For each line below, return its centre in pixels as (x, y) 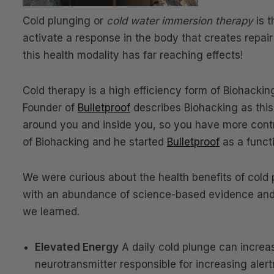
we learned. (51, 212)
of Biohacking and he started (95, 142)
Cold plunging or (65, 21)
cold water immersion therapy (180, 21)
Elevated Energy (77, 247)
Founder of (50, 108)
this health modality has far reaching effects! (133, 55)
